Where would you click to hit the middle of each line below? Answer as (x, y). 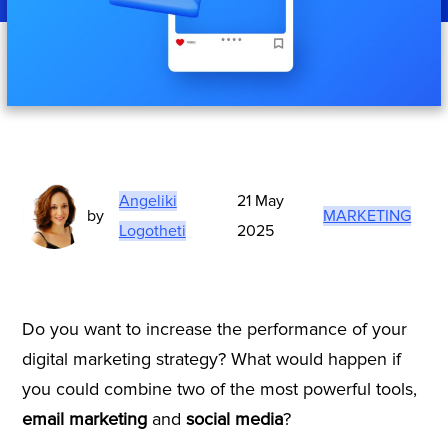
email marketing (86, 418)
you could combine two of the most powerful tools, (219, 388)
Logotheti (152, 231)
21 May (261, 201)
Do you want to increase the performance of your (214, 328)
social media (234, 418)
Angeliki (147, 201)
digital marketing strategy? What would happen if (211, 358)
